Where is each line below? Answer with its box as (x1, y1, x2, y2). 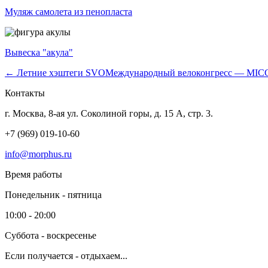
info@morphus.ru (5, 149, 72, 160)
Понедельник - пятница (5, 190, 102, 200)
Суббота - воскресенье (5, 230, 96, 241)
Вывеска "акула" (5, 47, 73, 58)
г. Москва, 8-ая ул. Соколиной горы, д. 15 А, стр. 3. (5, 108, 213, 119)
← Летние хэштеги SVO (5, 68, 105, 78)
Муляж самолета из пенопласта (5, 7, 132, 17)
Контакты (5, 88, 45, 99)
